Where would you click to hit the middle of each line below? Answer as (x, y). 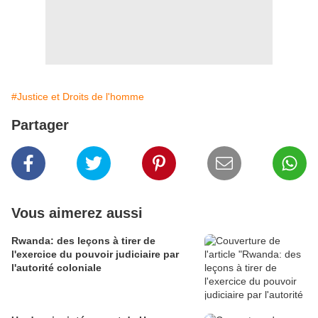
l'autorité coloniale (56, 268)
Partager (40, 125)
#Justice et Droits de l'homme (78, 97)
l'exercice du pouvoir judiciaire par (95, 254)
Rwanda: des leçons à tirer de (83, 241)
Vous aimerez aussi (77, 213)
